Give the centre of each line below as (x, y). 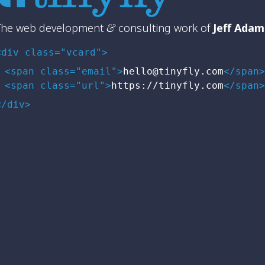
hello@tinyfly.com (173, 71)
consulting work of (164, 28)
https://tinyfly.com (167, 85)
